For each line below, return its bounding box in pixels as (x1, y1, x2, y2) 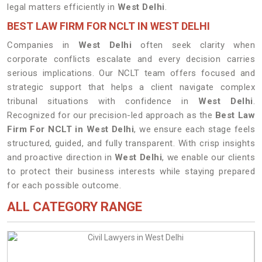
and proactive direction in (7, 152, 115, 163)
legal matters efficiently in (7, 2, 118, 12)
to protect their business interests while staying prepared (7, 166, 255, 177)
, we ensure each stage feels (134, 124, 255, 135)
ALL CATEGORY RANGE (7, 199, 142, 214)
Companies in (7, 40, 78, 50)
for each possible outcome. (7, 180, 121, 191)
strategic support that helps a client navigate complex (7, 82, 255, 92)
